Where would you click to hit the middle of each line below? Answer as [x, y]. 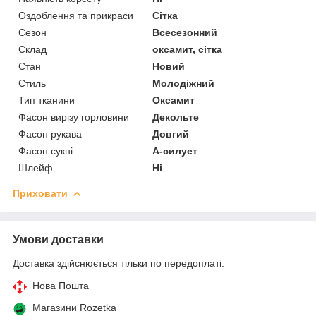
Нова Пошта [61, 286]
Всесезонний [185, 33]
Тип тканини [47, 101]
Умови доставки [58, 240]
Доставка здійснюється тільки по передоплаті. [119, 263]
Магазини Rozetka [74, 308]
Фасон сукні [45, 151]
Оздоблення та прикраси [76, 16]
